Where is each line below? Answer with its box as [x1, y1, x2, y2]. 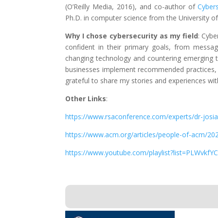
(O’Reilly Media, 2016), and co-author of [65, 1, 198, 11]
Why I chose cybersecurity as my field [65, 31, 198, 40]
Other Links [65, 93, 107, 103]
